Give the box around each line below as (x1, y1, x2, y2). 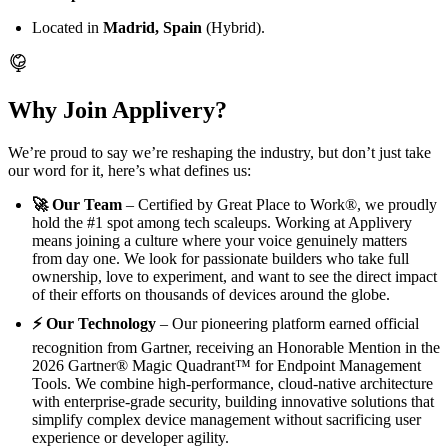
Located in (32, 19, 103, 37)
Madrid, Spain (103, 19, 202, 37)
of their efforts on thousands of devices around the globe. (32, 285, 390, 303)
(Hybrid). (202, 19, 265, 37)
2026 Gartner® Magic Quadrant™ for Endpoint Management (32, 356, 421, 374)
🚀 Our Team (32, 195, 122, 213)
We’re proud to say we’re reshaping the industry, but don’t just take (8, 143, 431, 161)
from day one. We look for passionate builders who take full (32, 249, 409, 267)
